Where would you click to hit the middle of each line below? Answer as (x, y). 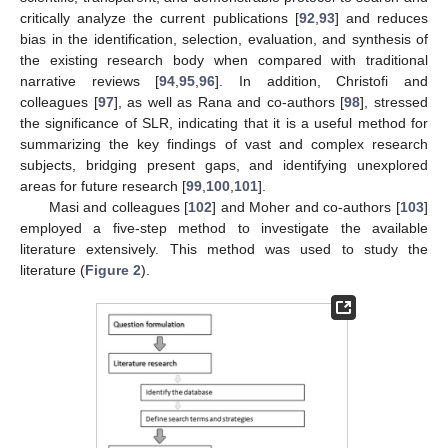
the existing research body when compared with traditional (224, 60)
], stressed (394, 102)
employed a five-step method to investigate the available (224, 228)
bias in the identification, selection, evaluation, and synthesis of (224, 39)
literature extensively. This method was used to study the (224, 249)
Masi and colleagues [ (118, 207)
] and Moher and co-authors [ (306, 207)
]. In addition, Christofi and (322, 81)
